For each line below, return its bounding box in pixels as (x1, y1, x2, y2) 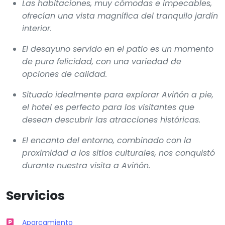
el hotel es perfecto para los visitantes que (22, 101, 194, 113)
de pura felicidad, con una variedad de (22, 55, 181, 67)
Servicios (6, 186, 65, 204)
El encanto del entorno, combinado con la (22, 134, 191, 146)
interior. (22, 22, 52, 34)
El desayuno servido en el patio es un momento (22, 43, 213, 55)
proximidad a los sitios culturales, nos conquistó (22, 147, 215, 159)
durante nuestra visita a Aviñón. (22, 159, 150, 171)
